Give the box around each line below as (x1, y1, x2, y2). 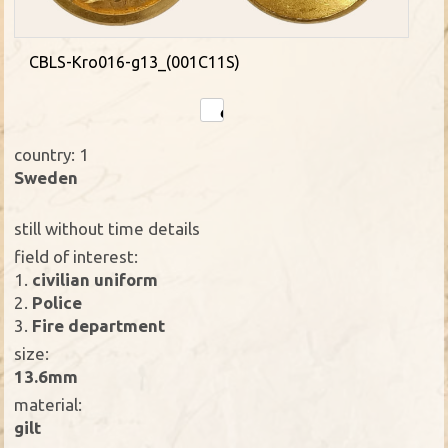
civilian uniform (28, 270, 159, 290)
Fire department (28, 316, 166, 336)
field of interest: (14, 247, 139, 267)
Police (28, 293, 83, 313)
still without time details (14, 219, 201, 239)
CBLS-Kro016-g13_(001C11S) (29, 52, 241, 71)
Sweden (14, 168, 79, 188)
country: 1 (14, 145, 90, 165)
